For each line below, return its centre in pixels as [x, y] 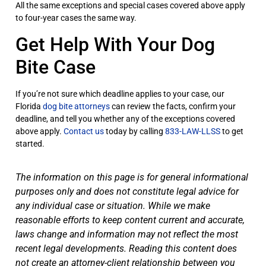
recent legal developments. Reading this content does [126, 248]
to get [232, 131]
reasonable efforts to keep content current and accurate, [130, 220]
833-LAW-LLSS [193, 131]
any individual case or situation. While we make [113, 205]
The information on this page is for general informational [132, 177]
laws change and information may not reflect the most [127, 234]
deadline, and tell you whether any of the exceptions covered [125, 119]
